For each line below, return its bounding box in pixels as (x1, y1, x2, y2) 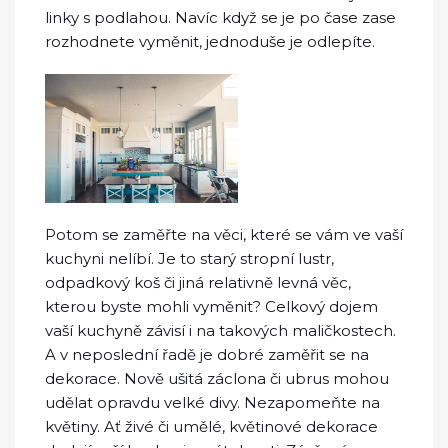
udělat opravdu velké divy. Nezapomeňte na (45, 392, 380, 412)
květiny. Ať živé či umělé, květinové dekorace (45, 416, 378, 436)
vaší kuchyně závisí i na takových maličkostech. (45, 320, 396, 340)
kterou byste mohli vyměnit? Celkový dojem (45, 296, 378, 316)
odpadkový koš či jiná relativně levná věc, (45, 272, 351, 292)
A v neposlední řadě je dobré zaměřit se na (45, 344, 369, 364)
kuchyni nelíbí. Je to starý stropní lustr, (45, 248, 334, 268)
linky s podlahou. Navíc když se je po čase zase (45, 7, 396, 27)
